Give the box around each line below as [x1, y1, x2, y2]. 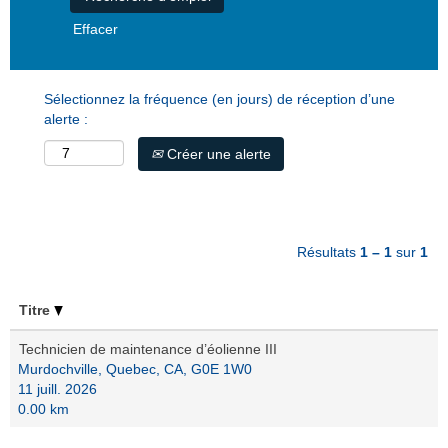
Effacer [73, 21, 118, 37]
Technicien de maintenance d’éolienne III [19, 341, 277, 357]
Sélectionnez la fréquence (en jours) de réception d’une [44, 91, 395, 107]
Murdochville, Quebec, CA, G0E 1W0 [18, 361, 252, 377]
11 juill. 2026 [18, 381, 97, 397]
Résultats [297, 244, 360, 260]
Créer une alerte [163, 146, 271, 162]
